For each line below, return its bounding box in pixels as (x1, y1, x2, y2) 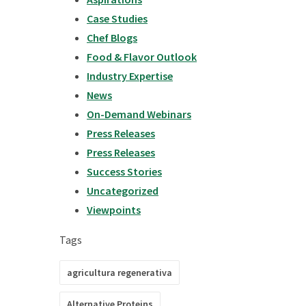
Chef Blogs (87, 31, 137, 44)
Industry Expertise (87, 69, 173, 83)
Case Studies (87, 12, 148, 25)
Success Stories (87, 165, 162, 178)
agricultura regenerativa (67, 266, 172, 279)
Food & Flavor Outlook (87, 50, 197, 64)
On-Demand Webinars (87, 107, 191, 121)
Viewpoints (87, 203, 141, 217)
